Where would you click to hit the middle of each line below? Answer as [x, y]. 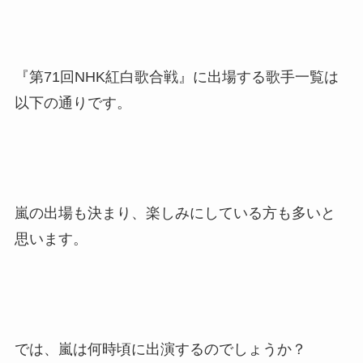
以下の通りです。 [73, 103]
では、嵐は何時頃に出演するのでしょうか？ [160, 349]
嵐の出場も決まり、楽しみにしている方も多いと [175, 214]
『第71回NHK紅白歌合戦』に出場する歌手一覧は [176, 77]
